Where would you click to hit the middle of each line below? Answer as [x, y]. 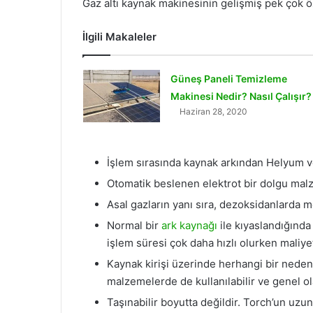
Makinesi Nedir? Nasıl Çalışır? [241, 96]
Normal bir [133, 225]
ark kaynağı [188, 225]
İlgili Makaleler [119, 37]
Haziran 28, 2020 [213, 111]
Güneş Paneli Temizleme [228, 79]
